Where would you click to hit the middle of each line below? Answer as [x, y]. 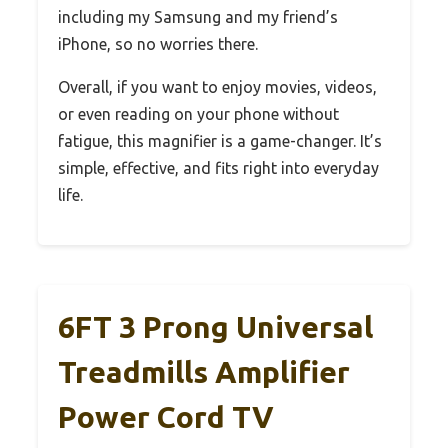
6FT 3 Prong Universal [215, 326]
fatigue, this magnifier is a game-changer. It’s [220, 140]
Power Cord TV [166, 416]
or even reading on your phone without [198, 113]
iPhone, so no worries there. [158, 43]
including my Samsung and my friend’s [198, 16]
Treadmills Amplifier [204, 371]
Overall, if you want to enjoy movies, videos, [217, 86]
